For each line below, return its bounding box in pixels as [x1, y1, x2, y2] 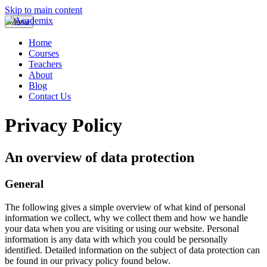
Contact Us [29, 91, 71, 101]
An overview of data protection [5, 149, 194, 165]
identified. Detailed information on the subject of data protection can [5, 244, 260, 255]
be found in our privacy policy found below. [5, 255, 170, 266]
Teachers [29, 59, 62, 69]
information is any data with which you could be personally [5, 234, 228, 244]
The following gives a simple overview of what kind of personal [5, 201, 246, 212]
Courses [29, 48, 59, 58]
